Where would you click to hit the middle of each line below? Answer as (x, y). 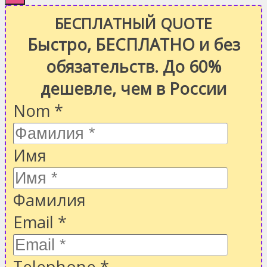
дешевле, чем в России (133, 88)
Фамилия (49, 200)
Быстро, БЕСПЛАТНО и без (133, 44)
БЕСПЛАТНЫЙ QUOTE (133, 23)
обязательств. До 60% (133, 66)
